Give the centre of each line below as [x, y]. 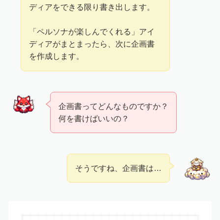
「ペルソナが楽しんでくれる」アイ [92, 32]
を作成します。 [57, 56]
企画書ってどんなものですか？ [114, 106]
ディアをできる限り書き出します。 [92, 7]
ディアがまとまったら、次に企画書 [92, 44]
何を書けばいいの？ [94, 118]
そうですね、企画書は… [118, 168]
